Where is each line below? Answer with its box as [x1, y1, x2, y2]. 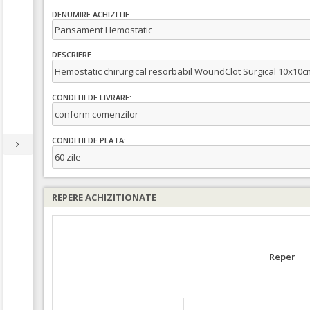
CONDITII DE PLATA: [52, 135, 126, 146]
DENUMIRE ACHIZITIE [52, 9, 129, 20]
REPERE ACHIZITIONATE [52, 191, 156, 203]
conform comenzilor [55, 108, 138, 120]
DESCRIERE [52, 49, 91, 60]
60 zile [55, 151, 81, 163]
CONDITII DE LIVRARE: [52, 92, 131, 103]
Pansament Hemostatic [55, 24, 152, 36]
